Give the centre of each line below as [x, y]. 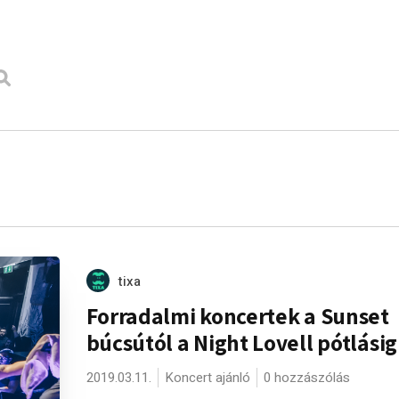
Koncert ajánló [207, 377]
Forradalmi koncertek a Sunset [237, 315]
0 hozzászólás [306, 377]
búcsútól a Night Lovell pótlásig [241, 342]
